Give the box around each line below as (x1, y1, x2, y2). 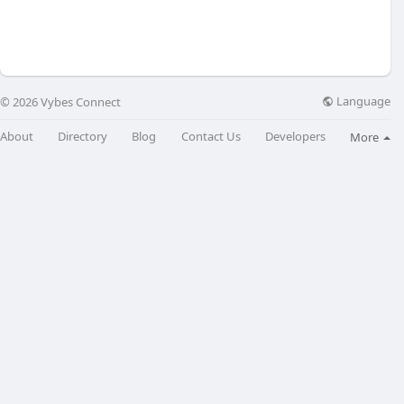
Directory (58, 128, 108, 145)
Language (334, 93, 390, 110)
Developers (264, 128, 326, 145)
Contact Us (180, 128, 241, 145)
